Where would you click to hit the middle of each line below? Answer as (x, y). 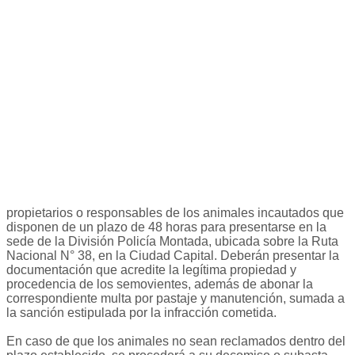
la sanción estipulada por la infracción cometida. (145, 313)
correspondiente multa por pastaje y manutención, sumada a (176, 299)
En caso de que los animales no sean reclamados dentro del (176, 342)
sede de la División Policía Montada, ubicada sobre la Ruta (172, 242)
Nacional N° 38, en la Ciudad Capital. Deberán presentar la (173, 256)
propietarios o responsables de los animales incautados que (175, 213)
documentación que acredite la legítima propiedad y (151, 270)
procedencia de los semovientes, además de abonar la (160, 284)
